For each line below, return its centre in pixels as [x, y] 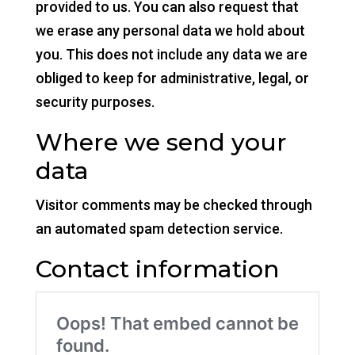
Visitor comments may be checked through [174, 205]
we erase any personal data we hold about [170, 31]
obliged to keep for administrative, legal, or [172, 78]
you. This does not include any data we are [171, 54]
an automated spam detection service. [159, 229]
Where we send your [161, 142]
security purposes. [95, 102]
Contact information [157, 269]
